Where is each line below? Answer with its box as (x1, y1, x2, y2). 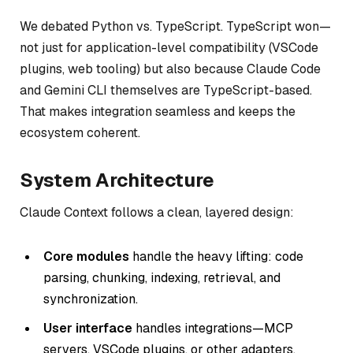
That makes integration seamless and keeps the (20, 102, 295, 120)
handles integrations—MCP (132, 319, 293, 336)
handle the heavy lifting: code (129, 247, 303, 265)
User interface (43, 319, 132, 336)
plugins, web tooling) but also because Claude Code (20, 60, 321, 77)
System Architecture (20, 167, 214, 192)
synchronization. (43, 290, 138, 307)
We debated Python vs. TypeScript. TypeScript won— (20, 17, 331, 35)
